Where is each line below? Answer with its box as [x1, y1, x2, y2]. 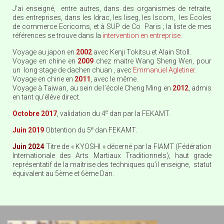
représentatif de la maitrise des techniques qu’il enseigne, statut [12, 160, 211, 168]
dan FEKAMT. [93, 126, 137, 134]
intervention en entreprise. [102, 31, 182, 39]
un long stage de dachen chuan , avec [12, 66, 133, 74]
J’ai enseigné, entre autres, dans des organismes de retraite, [12, 4, 211, 12]
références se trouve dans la [12, 31, 102, 39]
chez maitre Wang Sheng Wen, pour [93, 57, 212, 65]
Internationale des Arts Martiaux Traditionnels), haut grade [12, 151, 211, 159]
